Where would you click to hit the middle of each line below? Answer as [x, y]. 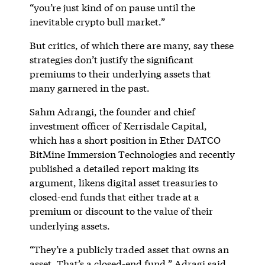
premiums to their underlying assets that [120, 73]
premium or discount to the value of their [121, 211]
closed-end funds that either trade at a [114, 196]
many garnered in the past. [89, 88]
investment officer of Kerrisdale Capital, [118, 125]
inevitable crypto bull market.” [98, 21]
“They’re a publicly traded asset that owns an [129, 249]
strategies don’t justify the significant [111, 59]
